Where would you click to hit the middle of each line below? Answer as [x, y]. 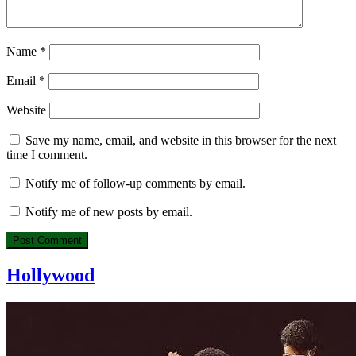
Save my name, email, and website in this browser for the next [181, 141]
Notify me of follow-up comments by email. [135, 184]
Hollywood [50, 275]
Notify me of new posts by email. [109, 212]
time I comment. [47, 155]
